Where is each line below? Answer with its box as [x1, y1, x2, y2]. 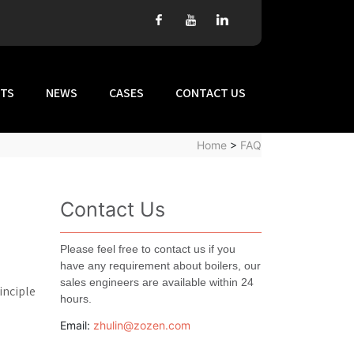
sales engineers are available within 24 [60, 276, 254, 288]
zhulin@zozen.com [93, 318, 190, 332]
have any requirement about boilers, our [60, 259, 261, 272]
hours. [60, 292, 92, 305]
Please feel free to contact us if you [60, 243, 235, 255]
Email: [60, 318, 93, 332]
